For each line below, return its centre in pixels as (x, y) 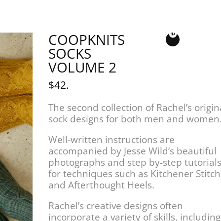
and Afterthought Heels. (102, 185)
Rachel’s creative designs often (116, 206)
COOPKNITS (87, 40)
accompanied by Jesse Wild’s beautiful (133, 151)
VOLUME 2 (83, 67)
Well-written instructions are (112, 140)
